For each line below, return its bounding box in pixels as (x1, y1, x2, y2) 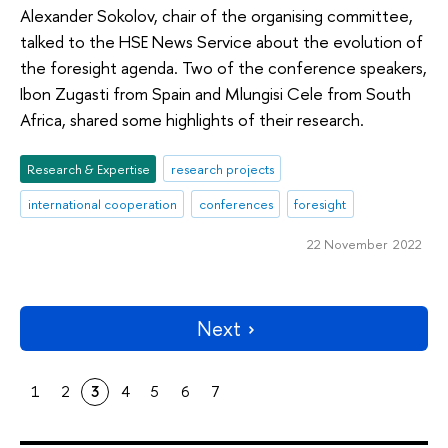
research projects (170, 159, 274, 178)
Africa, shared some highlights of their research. (20, 108, 364, 132)
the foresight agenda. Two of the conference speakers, (20, 56, 427, 80)
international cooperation (27, 195, 177, 214)
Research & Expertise (26, 159, 150, 178)
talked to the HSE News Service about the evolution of (20, 30, 423, 54)
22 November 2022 (306, 235, 422, 254)
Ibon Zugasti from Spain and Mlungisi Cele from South (20, 82, 411, 106)
